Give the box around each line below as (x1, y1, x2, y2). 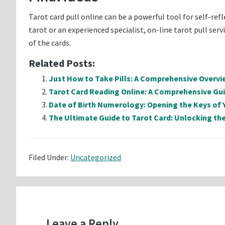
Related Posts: (29, 57, 95, 69)
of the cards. (29, 38, 71, 48)
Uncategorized (70, 152, 121, 162)
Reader (16, 185, 62, 204)
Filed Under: (29, 152, 70, 162)
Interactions (16, 203, 94, 222)
